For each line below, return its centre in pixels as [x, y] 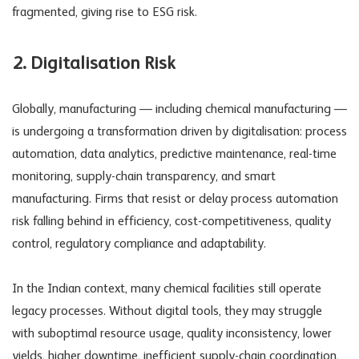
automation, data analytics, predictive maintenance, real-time [174, 155]
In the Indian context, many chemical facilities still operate [167, 290]
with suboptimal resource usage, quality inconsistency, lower [172, 335]
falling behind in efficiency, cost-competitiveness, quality [180, 222]
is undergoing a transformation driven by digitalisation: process [179, 133]
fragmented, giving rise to [82, 12]
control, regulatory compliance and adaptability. [139, 245]
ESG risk [173, 12]
